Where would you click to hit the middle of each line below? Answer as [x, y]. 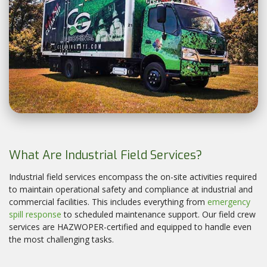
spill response [35, 215]
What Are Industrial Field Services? [105, 156]
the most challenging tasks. [61, 240]
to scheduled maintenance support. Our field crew [159, 215]
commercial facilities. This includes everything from [108, 202]
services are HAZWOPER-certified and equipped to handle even [130, 227]
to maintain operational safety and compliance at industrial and [131, 190]
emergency [229, 202]
